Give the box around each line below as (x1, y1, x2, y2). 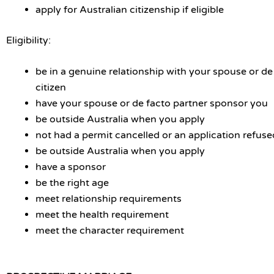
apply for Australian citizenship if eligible (35, 3, 224, 16)
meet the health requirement (35, 209, 169, 221)
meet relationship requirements (35, 193, 182, 206)
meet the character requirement (35, 224, 184, 237)
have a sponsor (35, 161, 106, 174)
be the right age (35, 177, 109, 190)
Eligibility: (6, 34, 51, 46)
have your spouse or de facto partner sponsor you (35, 97, 268, 110)
